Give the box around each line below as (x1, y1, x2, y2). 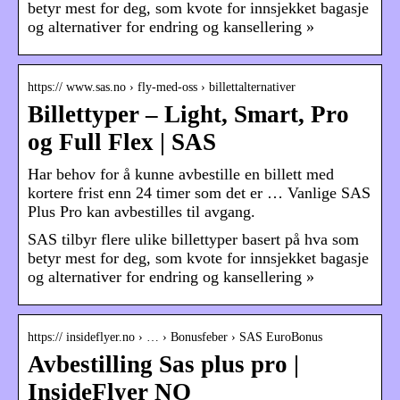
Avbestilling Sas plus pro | (28, 351, 299, 379)
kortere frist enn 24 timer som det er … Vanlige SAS (28, 184, 371, 203)
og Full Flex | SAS (28, 129, 216, 156)
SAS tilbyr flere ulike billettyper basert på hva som (28, 230, 359, 249)
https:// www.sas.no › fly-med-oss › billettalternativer (28, 80, 296, 95)
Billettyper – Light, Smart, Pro (28, 101, 349, 129)
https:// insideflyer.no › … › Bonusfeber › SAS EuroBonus (28, 330, 322, 345)
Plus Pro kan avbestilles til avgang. (28, 203, 255, 221)
